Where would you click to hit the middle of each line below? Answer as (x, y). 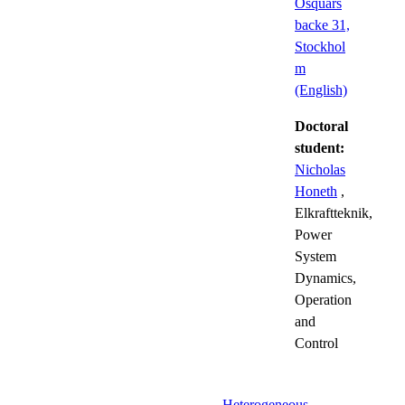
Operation (323, 299)
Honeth (316, 191)
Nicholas (320, 169)
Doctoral (321, 126)
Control (316, 343)
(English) (321, 89)
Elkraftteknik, (334, 212)
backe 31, (322, 24)
